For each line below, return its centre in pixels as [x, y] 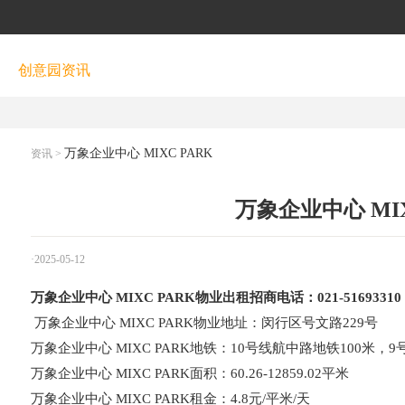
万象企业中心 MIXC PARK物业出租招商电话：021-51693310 [216, 297]
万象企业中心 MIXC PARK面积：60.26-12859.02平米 [190, 373]
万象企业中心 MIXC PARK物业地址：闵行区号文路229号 [204, 323]
